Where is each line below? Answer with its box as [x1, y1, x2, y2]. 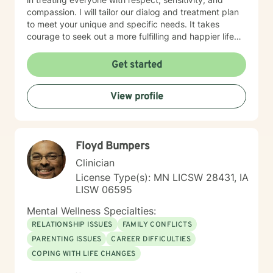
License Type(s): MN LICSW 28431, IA [76, 171, 249, 183]
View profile [110, 91, 163, 103]
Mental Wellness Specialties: [27, 205, 156, 217]
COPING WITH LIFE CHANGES [32, 249, 136, 259]
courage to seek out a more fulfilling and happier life [27, 31, 234, 41]
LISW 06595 [76, 183, 132, 196]
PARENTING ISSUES [32, 235, 102, 244]
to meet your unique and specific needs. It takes [27, 19, 219, 29]
